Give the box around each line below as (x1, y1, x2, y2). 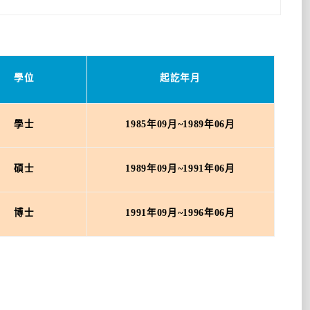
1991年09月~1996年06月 (125, 208, 235, 218)
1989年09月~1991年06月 (125, 163, 235, 174)
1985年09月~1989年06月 (125, 119, 235, 129)
